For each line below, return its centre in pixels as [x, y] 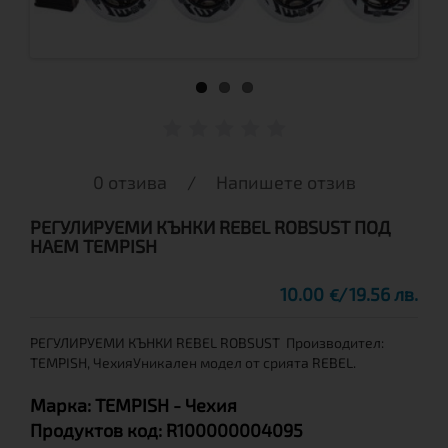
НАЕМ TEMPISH [93, 246]
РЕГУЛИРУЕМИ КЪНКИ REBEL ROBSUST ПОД [210, 227]
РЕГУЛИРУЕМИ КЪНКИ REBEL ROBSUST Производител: [207, 342]
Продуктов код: [98, 430]
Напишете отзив [285, 182]
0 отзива [129, 182]
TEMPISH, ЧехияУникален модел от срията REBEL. [194, 362]
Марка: [62, 405]
